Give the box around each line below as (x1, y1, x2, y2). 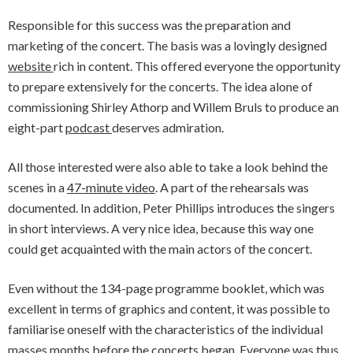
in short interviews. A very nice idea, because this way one (8, 221, 314, 236)
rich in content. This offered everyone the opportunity (54, 58, 340, 73)
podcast (65, 120, 112, 135)
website (8, 58, 54, 73)
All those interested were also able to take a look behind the (8, 159, 328, 174)
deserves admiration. (112, 120, 224, 135)
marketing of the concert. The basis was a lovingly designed (8, 38, 327, 53)
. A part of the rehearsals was (155, 180, 309, 195)
